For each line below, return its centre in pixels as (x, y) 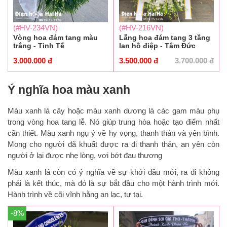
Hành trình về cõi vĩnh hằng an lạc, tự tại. (75, 195)
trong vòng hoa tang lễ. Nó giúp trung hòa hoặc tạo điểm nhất (113, 122)
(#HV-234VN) (35, 28)
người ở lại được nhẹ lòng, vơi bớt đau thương (85, 156)
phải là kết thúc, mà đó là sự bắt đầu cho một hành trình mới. (113, 183)
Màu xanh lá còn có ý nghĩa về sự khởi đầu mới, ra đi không (113, 172)
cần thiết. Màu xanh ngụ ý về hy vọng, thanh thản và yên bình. (113, 133)
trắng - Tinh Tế (39, 46)
